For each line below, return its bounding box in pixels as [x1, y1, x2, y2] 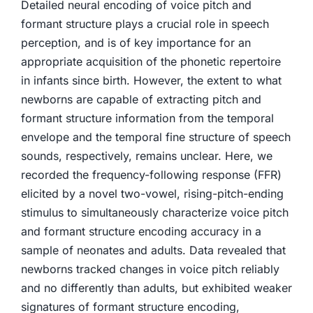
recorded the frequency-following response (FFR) [20, 168, 282, 182]
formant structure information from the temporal [20, 111, 274, 125]
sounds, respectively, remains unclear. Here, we [20, 149, 272, 163]
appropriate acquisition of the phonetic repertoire [20, 54, 281, 68]
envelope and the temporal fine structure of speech [20, 130, 291, 144]
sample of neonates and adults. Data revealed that [20, 243, 286, 257]
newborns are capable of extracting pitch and [20, 92, 261, 106]
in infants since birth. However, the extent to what [20, 73, 282, 87]
